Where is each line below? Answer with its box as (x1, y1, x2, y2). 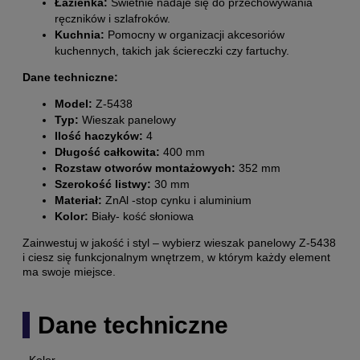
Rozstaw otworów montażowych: (55, 161, 235, 174)
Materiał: (55, 193, 102, 207)
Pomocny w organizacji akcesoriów (104, 27, 284, 41)
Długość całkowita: (55, 145, 160, 158)
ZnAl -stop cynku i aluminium (102, 193, 252, 207)
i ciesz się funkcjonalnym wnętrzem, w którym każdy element (22, 250, 330, 264)
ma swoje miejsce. (22, 264, 119, 278)
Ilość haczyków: (55, 129, 143, 142)
